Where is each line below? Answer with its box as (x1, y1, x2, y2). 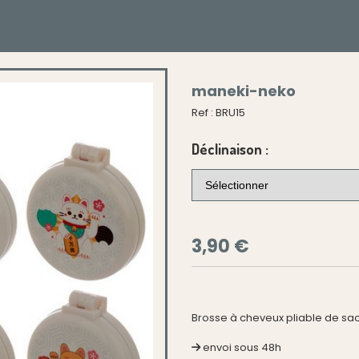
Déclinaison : (192, 140, 268, 158)
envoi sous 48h (203, 340, 281, 355)
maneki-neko (192, 81, 296, 101)
